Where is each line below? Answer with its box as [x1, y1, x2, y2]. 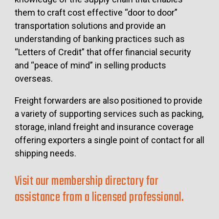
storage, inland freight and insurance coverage [15, 121, 194, 132]
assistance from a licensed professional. [15, 187, 184, 207]
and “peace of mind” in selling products [15, 60, 166, 70]
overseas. [15, 73, 53, 84]
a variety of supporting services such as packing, [15, 108, 203, 119]
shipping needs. [15, 148, 76, 158]
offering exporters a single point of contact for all [15, 134, 204, 145]
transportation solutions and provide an [15, 20, 166, 31]
